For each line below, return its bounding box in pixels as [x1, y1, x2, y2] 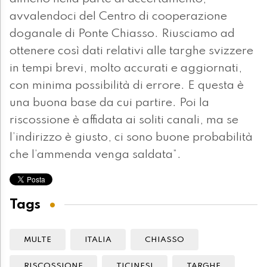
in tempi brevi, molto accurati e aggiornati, [10, 63, 242, 75]
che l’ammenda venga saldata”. [10, 149, 181, 162]
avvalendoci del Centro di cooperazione [10, 11, 227, 23]
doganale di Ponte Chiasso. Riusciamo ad [10, 28, 235, 41]
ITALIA [85, 236, 111, 244]
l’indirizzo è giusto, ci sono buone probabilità [10, 132, 253, 144]
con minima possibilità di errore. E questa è [10, 80, 244, 92]
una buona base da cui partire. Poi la [10, 97, 209, 110]
